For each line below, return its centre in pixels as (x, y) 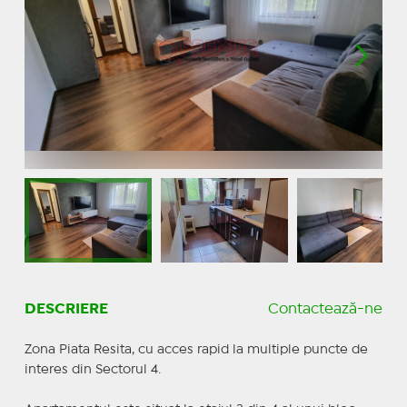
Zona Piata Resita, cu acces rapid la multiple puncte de (196, 349)
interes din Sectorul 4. (92, 369)
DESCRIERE (66, 309)
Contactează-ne (326, 309)
